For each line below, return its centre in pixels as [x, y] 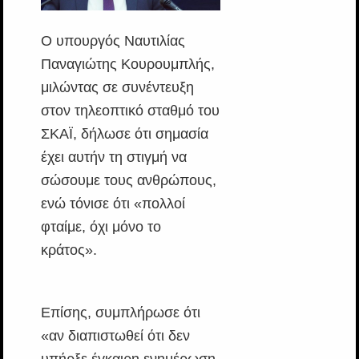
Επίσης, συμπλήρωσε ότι [120, 313]
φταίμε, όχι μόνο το [101, 227]
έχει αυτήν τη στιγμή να [113, 157]
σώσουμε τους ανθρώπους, [128, 181]
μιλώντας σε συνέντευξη [117, 88]
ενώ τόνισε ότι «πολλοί [113, 204]
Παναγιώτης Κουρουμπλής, [127, 65]
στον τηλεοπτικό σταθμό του [130, 111]
